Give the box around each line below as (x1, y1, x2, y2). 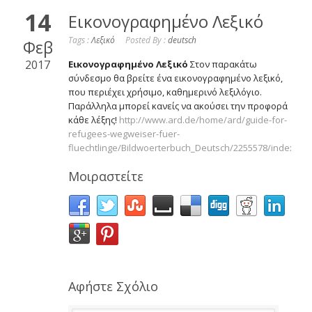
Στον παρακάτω (188, 58, 257, 71)
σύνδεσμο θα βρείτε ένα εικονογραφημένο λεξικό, (68, 72, 283, 85)
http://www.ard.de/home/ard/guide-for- (119, 114, 287, 127)
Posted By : (125, 34, 168, 47)
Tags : (68, 34, 91, 47)
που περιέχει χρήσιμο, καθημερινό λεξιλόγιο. (68, 86, 262, 99)
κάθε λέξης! (68, 114, 119, 127)
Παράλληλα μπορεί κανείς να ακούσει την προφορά (68, 100, 288, 113)
